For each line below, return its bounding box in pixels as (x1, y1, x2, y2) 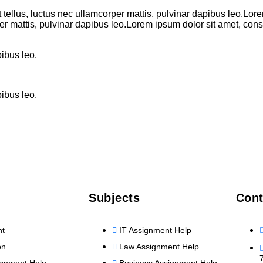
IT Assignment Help (119, 225, 192, 235)
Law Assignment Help (119, 242, 200, 251)
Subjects (89, 191, 140, 204)
